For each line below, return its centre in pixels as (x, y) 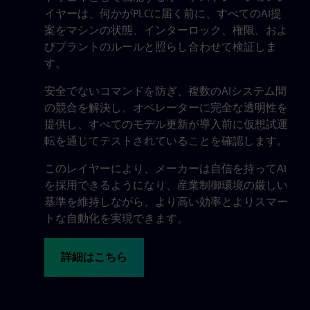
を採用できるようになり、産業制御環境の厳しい (166, 185)
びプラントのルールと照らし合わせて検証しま (161, 47)
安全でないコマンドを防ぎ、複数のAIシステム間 (165, 91)
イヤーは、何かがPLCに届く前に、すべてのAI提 (163, 13)
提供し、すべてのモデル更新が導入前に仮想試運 (166, 124)
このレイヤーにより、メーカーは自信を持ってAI (165, 168)
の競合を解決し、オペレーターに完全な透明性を (166, 108)
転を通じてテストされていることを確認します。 (166, 141)
